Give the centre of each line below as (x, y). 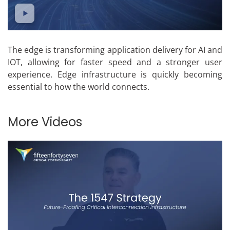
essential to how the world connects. (79, 87)
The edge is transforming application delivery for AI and (115, 50)
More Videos (45, 122)
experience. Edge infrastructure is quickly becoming (115, 75)
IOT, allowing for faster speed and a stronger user (115, 62)
